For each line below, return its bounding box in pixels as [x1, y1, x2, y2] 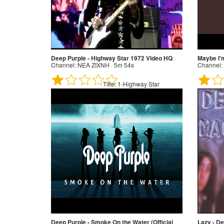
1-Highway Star [116, 79, 159, 88]
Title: [103, 79, 116, 88]
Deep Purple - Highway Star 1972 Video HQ [51, 53, 172, 62]
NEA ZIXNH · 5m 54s [76, 60, 134, 69]
